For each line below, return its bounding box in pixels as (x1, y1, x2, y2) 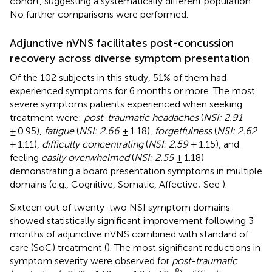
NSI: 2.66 (79, 124, 120, 137)
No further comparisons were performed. (10, 8, 188, 20)
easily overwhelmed (41, 151, 129, 163)
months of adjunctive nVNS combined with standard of (10, 228, 248, 240)
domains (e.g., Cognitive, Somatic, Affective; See (10, 178, 222, 190)
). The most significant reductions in (107, 241, 260, 253)
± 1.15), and (188, 138, 239, 150)
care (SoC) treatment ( (10, 241, 107, 253)
